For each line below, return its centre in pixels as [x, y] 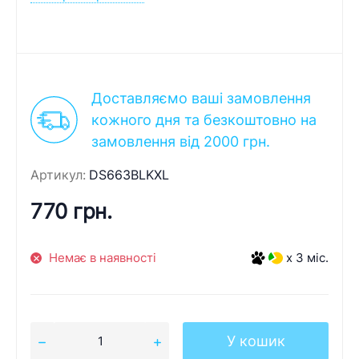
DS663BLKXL [129, 175]
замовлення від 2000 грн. [181, 142]
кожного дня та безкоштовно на [204, 120]
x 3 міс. [307, 258]
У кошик [256, 341]
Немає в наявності [102, 258]
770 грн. [71, 212]
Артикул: [58, 175]
